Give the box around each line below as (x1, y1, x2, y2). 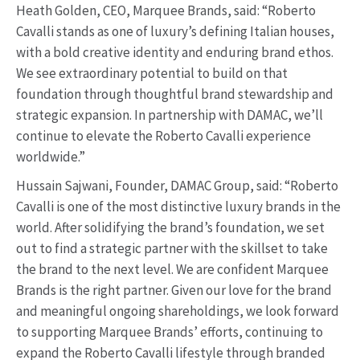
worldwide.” (16, 148, 85, 166)
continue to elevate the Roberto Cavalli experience (16, 127, 311, 145)
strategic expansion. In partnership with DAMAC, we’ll (16, 106, 323, 124)
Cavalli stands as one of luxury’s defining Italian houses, (16, 22, 334, 40)
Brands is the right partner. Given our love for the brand (16, 281, 332, 299)
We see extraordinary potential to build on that (16, 64, 288, 82)
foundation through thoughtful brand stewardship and (16, 85, 333, 103)
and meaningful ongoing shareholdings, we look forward (16, 302, 339, 320)
